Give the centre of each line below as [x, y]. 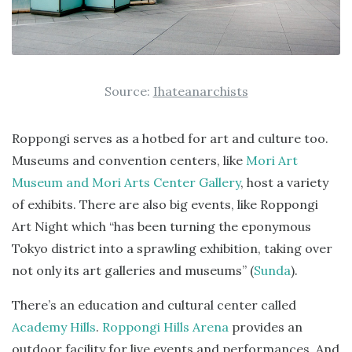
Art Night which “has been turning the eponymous [161, 226]
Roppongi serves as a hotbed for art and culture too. [170, 138]
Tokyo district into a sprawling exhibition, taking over [172, 248]
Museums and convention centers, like [129, 160]
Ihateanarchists [200, 91]
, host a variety [284, 182]
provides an [266, 326]
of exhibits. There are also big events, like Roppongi [165, 204]
